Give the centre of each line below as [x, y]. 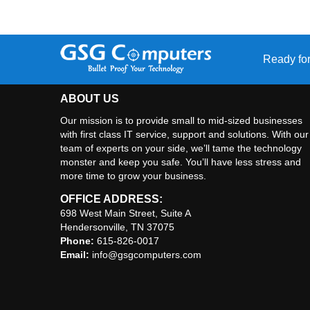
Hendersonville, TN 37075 [117, 227]
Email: [75, 255]
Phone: [77, 241]
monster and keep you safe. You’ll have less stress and [181, 162]
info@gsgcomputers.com [145, 255]
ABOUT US [90, 99]
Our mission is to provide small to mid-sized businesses [181, 120]
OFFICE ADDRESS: [111, 199]
